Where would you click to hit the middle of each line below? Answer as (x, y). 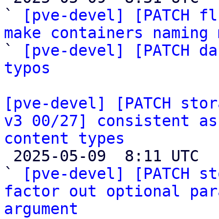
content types (64, 138)
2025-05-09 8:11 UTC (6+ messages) (9, 156)
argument (41, 209)
